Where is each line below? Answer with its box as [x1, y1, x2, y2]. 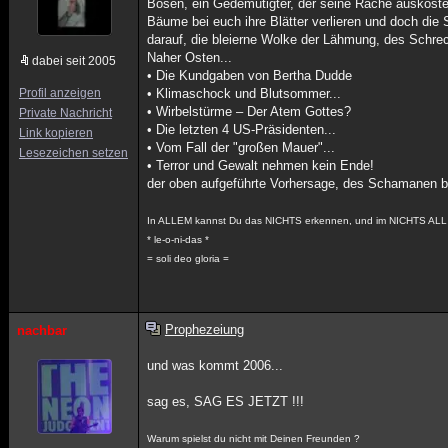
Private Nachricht [19, 106, 112, 120]
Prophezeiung [164, 322, 244, 337]
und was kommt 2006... [147, 358, 284, 373]
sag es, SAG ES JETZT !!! [147, 394, 305, 409]
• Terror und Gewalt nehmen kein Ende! [147, 158, 375, 173]
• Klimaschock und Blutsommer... [147, 86, 342, 101]
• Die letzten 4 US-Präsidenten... [147, 122, 337, 137]
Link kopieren [19, 126, 93, 140]
